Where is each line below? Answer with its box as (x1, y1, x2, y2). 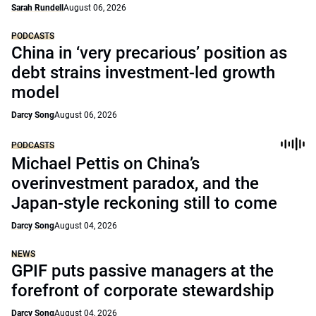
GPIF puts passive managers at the (11, 261, 274, 281)
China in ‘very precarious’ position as (11, 43, 287, 63)
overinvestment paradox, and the (11, 174, 259, 193)
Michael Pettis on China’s (11, 154, 200, 174)
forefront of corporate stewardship (11, 281, 274, 300)
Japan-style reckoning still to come (11, 193, 277, 213)
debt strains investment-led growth (11, 63, 275, 83)
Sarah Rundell (11, 3, 63, 13)
